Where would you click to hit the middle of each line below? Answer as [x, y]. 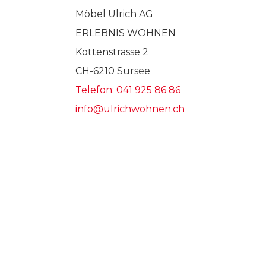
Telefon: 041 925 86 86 [128, 90]
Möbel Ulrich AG [114, 14]
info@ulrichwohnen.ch [130, 109]
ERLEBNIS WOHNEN [126, 33]
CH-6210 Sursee [113, 71]
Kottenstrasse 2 [112, 52]
